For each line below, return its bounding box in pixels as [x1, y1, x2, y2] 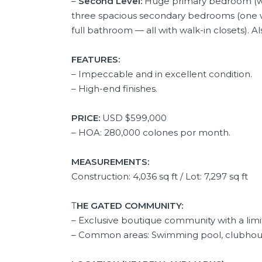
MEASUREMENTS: [71, 156, 149, 167]
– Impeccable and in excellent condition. [71, 68, 252, 80]
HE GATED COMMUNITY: [77, 199, 183, 211]
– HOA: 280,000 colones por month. [71, 126, 230, 138]
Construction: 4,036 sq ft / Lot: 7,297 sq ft [71, 170, 248, 182]
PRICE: [71, 112, 102, 123]
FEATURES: [71, 53, 120, 65]
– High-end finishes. [71, 82, 157, 94]
